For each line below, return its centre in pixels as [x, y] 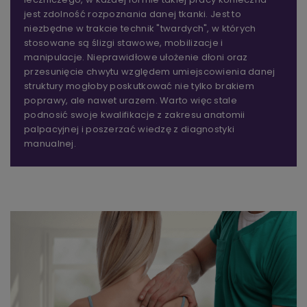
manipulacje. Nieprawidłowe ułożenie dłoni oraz [136, 58]
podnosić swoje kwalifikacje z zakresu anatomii [135, 115]
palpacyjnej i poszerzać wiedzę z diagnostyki [130, 130]
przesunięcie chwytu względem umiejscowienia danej [150, 72]
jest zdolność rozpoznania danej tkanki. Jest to [133, 14]
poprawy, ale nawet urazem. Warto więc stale [131, 101]
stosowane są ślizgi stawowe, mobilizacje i [124, 43]
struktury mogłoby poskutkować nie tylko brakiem [139, 86]
